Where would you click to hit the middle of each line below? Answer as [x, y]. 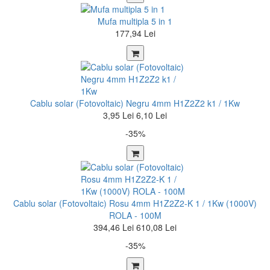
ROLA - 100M [135, 215]
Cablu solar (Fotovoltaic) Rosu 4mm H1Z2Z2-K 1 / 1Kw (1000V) [135, 203]
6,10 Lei [152, 115]
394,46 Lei [114, 227]
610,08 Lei [156, 227]
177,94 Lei [135, 33]
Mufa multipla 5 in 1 [135, 21]
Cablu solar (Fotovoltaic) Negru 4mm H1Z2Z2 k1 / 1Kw [135, 103]
